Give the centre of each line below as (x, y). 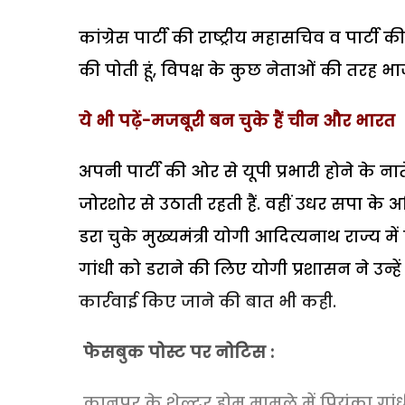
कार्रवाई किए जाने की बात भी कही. (207, 301)
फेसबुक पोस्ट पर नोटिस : (179, 352)
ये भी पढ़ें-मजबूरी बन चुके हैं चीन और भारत (237, 120)
